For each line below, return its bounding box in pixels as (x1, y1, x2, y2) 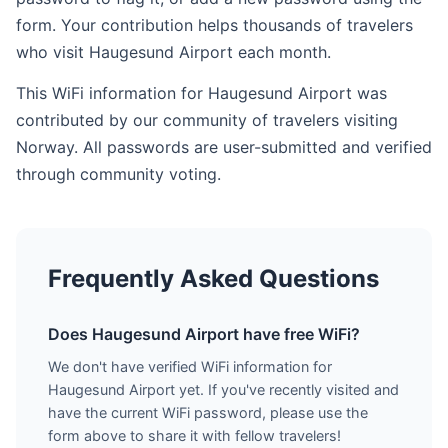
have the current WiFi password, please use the (48, 404, 368, 421)
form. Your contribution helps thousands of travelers (16, 15, 413, 35)
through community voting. (16, 164, 221, 184)
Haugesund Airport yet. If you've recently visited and (48, 381, 399, 398)
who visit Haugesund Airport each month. (16, 42, 331, 62)
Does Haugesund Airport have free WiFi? (48, 324, 360, 344)
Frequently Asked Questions (48, 264, 379, 293)
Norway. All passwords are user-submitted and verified (16, 137, 432, 157)
